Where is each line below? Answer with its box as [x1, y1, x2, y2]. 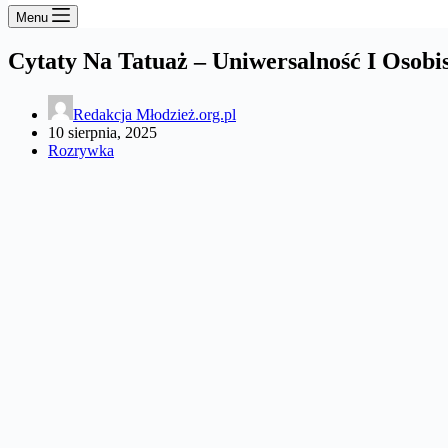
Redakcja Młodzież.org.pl [73, 105, 236, 123]
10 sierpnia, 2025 [48, 123, 157, 141]
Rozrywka [48, 141, 114, 159]
